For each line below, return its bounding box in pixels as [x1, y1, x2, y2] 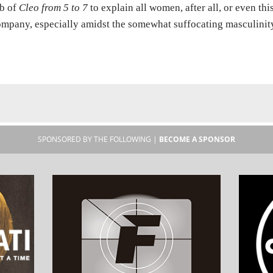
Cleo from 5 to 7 [18, 1, 88, 13]
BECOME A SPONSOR [159, 133, 235, 144]
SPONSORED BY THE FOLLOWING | [38, 133, 159, 144]
